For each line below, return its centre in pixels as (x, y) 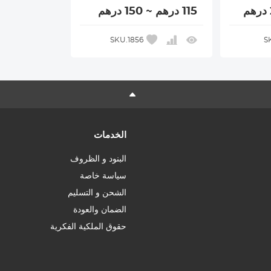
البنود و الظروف (99, 159)
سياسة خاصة (103, 176)
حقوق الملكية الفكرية (89, 227)
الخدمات (110, 135)
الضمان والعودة (100, 210)
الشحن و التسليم (97, 193)
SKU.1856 (127, 40)
